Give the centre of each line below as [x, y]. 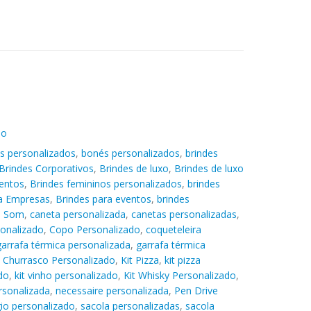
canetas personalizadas [184, 214]
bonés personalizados [130, 153]
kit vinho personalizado [66, 275]
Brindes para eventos [103, 199]
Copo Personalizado [94, 229]
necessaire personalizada [112, 290]
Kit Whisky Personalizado [179, 275]
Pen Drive [196, 290]
